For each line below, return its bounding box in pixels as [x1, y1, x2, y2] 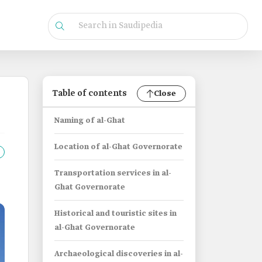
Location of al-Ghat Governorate [54, 142, 182, 152]
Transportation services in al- [54, 168, 171, 178]
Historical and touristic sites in [54, 209, 177, 219]
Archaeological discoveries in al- [54, 249, 183, 259]
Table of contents [52, 88, 127, 99]
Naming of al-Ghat [54, 116, 125, 126]
